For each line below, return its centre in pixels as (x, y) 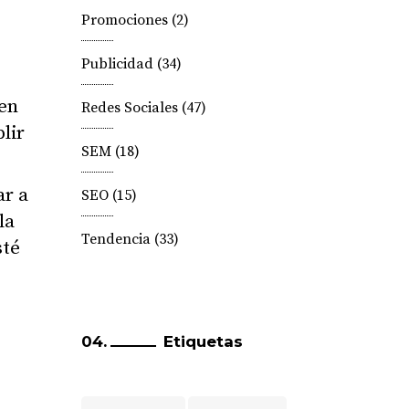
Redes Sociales (129, 108)
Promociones (124, 20)
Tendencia (115, 239)
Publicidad (117, 64)
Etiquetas (203, 341)
